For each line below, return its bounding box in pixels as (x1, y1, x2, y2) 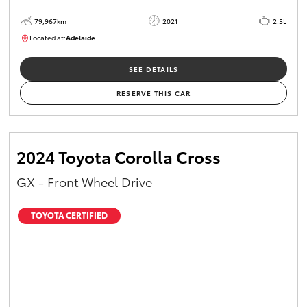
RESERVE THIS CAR (116, 87, 191, 98)
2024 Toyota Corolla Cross (16, 144, 221, 168)
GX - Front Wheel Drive (16, 172, 152, 191)
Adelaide (66, 32, 95, 42)
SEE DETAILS (128, 63, 179, 74)
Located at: (29, 32, 66, 42)
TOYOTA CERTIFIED (31, 209, 108, 221)
